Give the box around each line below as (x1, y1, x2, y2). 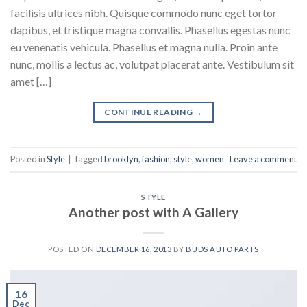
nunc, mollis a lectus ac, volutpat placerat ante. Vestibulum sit (10, 57, 294, 71)
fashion (142, 153, 170, 165)
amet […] (10, 74, 51, 88)
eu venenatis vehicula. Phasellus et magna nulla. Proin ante (10, 40, 278, 53)
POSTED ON (48, 245, 96, 254)
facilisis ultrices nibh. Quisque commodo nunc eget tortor (10, 5, 277, 19)
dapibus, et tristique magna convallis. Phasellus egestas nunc (10, 23, 291, 36)
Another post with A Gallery (69, 204, 238, 221)
